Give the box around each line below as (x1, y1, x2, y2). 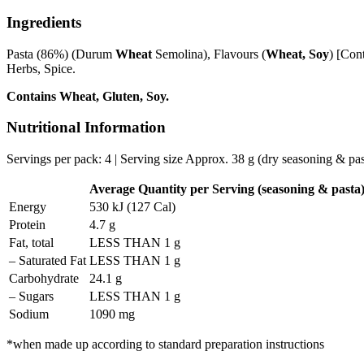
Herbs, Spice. (6, 61, 76, 76)
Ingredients (6, 13, 81, 31)
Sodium (9, 307, 49, 322)
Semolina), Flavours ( (152, 46, 266, 61)
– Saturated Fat (9, 253, 86, 268)
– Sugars (9, 289, 54, 304)
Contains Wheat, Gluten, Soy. (6, 89, 169, 103)
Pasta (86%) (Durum (6, 46, 115, 61)
